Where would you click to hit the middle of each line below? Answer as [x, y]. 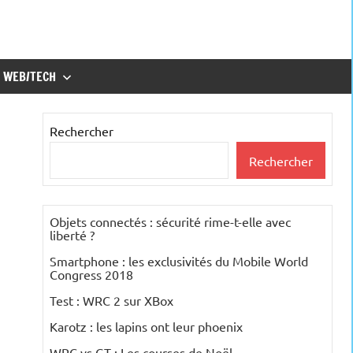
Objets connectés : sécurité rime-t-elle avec [170, 222]
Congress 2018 [91, 275]
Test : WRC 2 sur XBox [111, 301]
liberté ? [72, 235]
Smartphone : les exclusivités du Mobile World [179, 261]
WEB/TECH [30, 76]
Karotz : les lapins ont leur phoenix [146, 327]
